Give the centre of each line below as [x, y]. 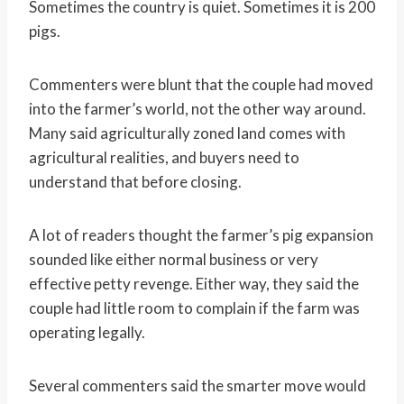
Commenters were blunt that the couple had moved [201, 85]
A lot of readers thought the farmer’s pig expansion [201, 235]
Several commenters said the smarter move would [197, 386]
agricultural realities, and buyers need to [164, 158]
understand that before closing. [135, 182]
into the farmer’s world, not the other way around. [197, 109]
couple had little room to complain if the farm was [194, 308]
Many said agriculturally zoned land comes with [187, 133]
